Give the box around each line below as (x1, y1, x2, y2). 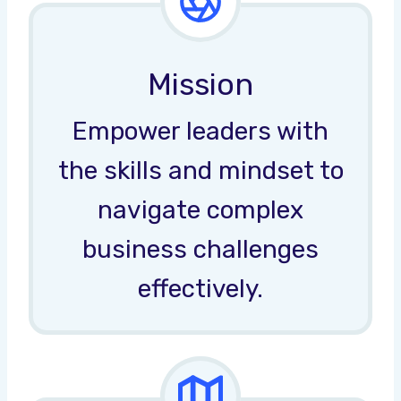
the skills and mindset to (57, 155, 344, 185)
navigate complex (98, 194, 303, 225)
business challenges (82, 234, 319, 264)
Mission (148, 65, 253, 103)
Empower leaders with (73, 115, 328, 146)
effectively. (138, 273, 263, 303)
